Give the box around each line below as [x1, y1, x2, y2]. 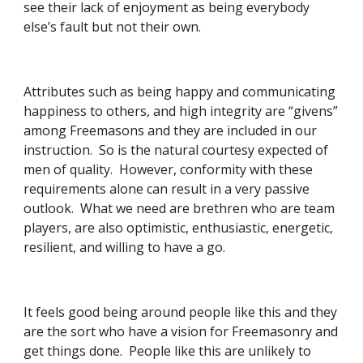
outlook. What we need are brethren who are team [23, 199, 335, 217]
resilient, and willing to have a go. [23, 238, 229, 256]
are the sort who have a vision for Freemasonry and [23, 322, 339, 340]
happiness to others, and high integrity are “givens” [23, 102, 339, 120]
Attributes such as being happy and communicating [23, 83, 336, 100]
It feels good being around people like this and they [23, 303, 338, 321]
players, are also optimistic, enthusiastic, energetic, [23, 219, 334, 237]
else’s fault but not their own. [23, 18, 205, 36]
